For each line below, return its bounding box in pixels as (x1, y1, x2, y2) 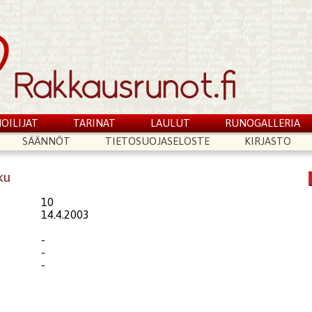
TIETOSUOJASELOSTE (105, 135, 210, 147)
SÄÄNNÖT (22, 135, 71, 147)
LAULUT (150, 117, 190, 129)
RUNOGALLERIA (224, 117, 300, 129)
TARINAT (73, 117, 116, 129)
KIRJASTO (244, 135, 291, 147)
